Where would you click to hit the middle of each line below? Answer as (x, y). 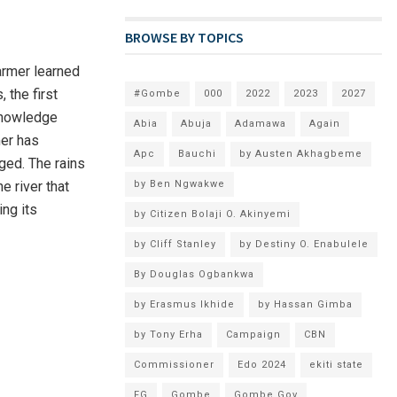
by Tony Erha (168, 335)
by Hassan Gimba (305, 304)
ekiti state (336, 365)
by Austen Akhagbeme (301, 154)
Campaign (253, 335)
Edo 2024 (262, 365)
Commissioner (174, 365)
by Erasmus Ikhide (184, 304)
